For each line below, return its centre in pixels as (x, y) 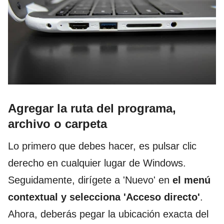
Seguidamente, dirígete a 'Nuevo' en (90, 180)
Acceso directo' (163, 197)
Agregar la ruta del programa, (92, 108)
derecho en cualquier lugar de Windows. (97, 163)
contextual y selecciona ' (67, 197)
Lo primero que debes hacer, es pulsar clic (102, 146)
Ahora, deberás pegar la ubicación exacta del (108, 214)
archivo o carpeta (57, 124)
